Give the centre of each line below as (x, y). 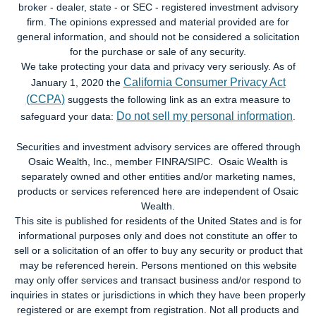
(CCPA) (45, 99)
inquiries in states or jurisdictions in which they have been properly (158, 294)
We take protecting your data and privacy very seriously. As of (158, 66)
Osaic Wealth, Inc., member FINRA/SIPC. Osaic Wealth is (158, 161)
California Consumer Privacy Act (204, 82)
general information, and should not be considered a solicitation (158, 36)
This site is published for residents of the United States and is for (158, 220)
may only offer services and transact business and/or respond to (158, 280)
